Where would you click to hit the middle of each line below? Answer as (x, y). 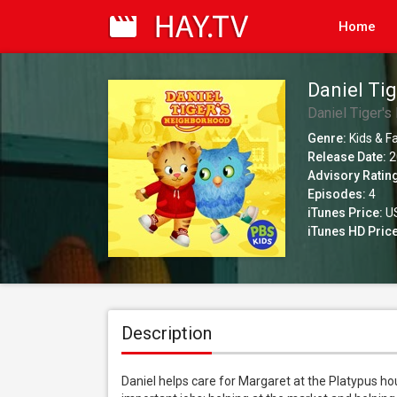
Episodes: (337, 194)
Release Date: (347, 157)
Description (167, 333)
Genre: (327, 138)
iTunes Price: (345, 213)
